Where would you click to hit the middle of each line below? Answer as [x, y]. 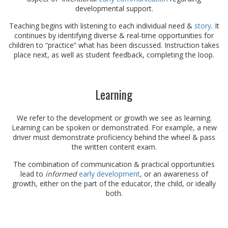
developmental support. [114, 9]
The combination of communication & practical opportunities [114, 164]
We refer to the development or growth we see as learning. [114, 118]
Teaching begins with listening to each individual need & [102, 26]
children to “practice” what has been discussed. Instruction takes [114, 45]
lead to [33, 174]
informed [61, 174]
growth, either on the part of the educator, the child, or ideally [114, 184]
